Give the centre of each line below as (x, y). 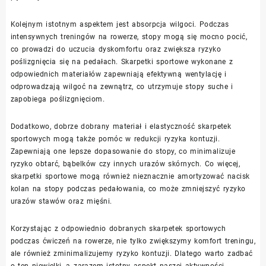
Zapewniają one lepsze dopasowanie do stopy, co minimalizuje (123, 151)
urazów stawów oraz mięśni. (61, 201)
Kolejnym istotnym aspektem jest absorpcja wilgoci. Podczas (120, 24)
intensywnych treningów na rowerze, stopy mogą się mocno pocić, (129, 37)
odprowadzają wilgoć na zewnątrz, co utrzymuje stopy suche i (122, 86)
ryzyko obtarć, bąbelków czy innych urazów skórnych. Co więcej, (125, 164)
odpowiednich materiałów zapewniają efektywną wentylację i (118, 74)
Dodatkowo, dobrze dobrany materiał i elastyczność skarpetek (121, 126)
